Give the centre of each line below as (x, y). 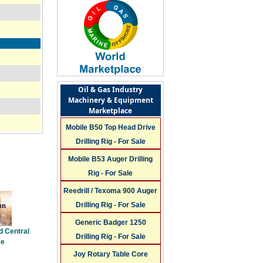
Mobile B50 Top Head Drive (110, 127)
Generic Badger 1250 (110, 222)
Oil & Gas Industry (111, 89)
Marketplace (111, 110)
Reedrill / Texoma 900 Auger (111, 190)
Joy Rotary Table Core (110, 254)
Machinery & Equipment (110, 100)
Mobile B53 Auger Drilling (111, 159)
